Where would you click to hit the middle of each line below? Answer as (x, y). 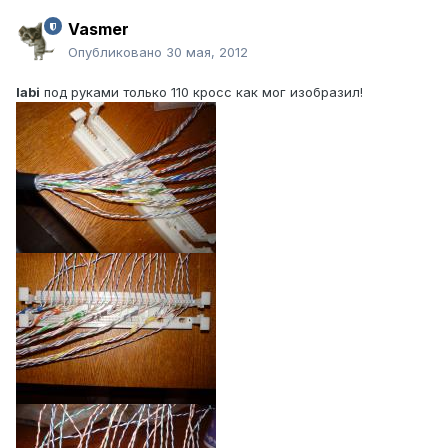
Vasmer (98, 29)
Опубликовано (117, 52)
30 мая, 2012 (207, 52)
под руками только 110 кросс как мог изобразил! (201, 92)
